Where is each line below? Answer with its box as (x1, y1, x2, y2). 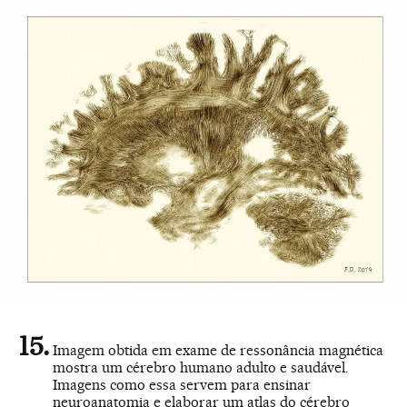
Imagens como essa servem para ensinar (53, 376, 311, 394)
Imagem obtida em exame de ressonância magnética (53, 342, 383, 360)
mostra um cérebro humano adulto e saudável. (53, 359, 349, 377)
